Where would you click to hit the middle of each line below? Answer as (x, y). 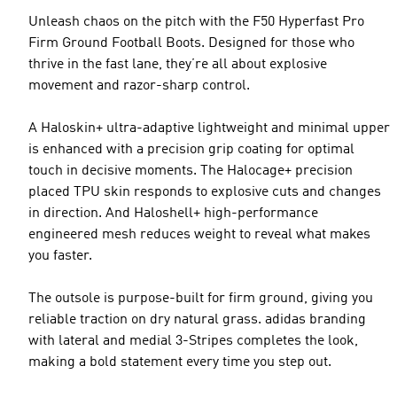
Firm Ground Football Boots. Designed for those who (191, 43)
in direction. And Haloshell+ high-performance (173, 214)
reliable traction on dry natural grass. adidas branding (197, 320)
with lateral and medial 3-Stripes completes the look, (193, 341)
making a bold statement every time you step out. (180, 362)
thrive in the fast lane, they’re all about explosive (178, 65)
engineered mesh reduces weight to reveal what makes (199, 235)
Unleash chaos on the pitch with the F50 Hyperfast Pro (196, 22)
